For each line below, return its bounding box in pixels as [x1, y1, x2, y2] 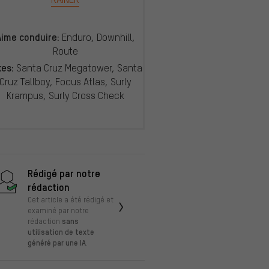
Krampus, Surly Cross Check [6, 89, 124, 102]
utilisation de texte [28, 226, 94, 237]
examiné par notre [28, 205, 89, 216]
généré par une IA [28, 237, 86, 248]
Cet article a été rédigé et [28, 195, 113, 205]
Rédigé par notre [28, 166, 100, 180]
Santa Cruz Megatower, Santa [13, 61, 142, 74]
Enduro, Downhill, [59, 31, 135, 44]
